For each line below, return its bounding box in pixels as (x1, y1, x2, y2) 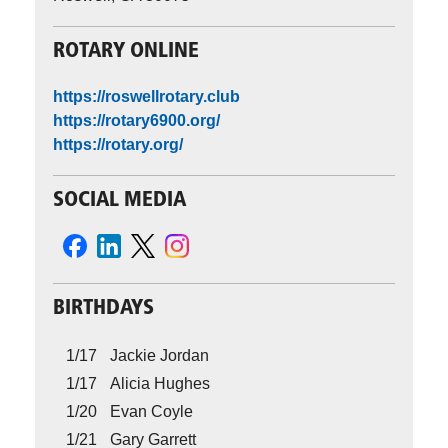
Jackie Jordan (110, 347, 209, 365)
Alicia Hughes (110, 375, 210, 393)
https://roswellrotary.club (53, 87, 240, 105)
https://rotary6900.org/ (53, 111, 220, 129)
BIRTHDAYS (53, 297, 154, 319)
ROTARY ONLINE (53, 41, 199, 63)
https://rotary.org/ (53, 135, 183, 153)
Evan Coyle (110, 403, 193, 421)
